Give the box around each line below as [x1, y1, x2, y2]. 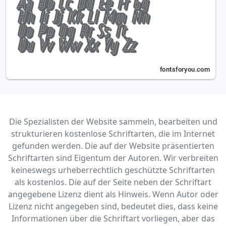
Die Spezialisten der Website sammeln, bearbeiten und [9, 116, 217, 127]
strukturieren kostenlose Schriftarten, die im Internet [11, 128, 215, 139]
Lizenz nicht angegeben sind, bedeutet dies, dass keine [8, 200, 218, 212]
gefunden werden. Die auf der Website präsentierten [12, 140, 214, 151]
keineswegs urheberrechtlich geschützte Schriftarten [11, 164, 215, 176]
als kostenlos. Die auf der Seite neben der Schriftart [15, 176, 211, 188]
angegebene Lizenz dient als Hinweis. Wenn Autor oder [8, 188, 218, 200]
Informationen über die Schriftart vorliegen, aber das [11, 212, 215, 224]
